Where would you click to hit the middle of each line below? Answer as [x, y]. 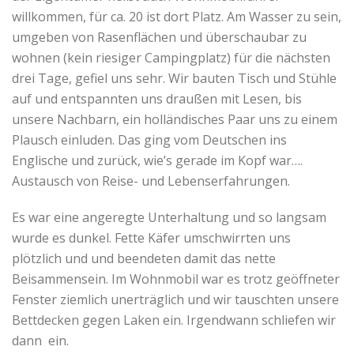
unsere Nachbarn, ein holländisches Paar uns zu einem [175, 119]
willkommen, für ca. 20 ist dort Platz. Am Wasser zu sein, [177, 16]
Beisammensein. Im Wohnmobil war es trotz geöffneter [176, 279]
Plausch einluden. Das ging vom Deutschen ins [149, 139]
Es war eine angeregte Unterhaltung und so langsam [169, 217]
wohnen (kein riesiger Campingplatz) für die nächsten [171, 57]
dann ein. [40, 340]
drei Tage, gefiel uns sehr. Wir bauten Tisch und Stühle [174, 78]
